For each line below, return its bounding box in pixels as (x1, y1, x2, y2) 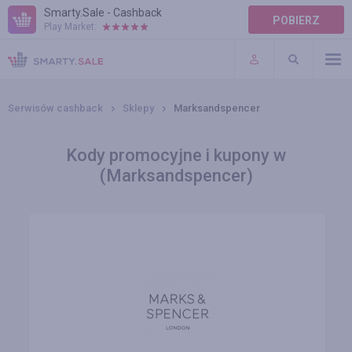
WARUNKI (8, 57, 57, 69)
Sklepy (123, 102, 154, 114)
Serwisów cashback (8, 102, 103, 114)
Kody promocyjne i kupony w (66, 145, 286, 165)
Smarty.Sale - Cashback (44, 6, 162, 19)
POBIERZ (273, 14, 320, 27)
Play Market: (44, 21, 97, 32)
